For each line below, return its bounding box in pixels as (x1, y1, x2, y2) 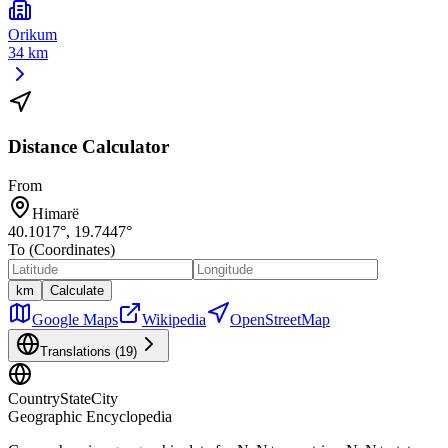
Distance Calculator (8, 136, 169, 158)
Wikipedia (142, 311, 206, 329)
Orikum (8, 25, 57, 43)
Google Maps (32, 311, 118, 329)
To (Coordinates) (8, 241, 115, 259)
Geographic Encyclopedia (8, 408, 172, 426)
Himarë (32, 205, 79, 223)
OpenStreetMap (230, 311, 330, 329)
